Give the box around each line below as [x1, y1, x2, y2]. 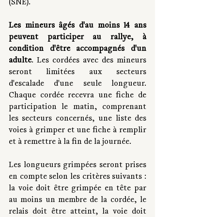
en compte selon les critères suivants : [9, 172, 146, 182]
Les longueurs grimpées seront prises [9, 161, 146, 170]
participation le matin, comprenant [9, 103, 146, 112]
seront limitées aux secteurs [9, 68, 146, 77]
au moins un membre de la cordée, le [9, 196, 146, 205]
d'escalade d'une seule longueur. [9, 79, 146, 89]
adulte [9, 56, 31, 65]
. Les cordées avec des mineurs [31, 56, 146, 65]
